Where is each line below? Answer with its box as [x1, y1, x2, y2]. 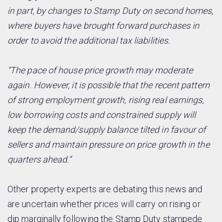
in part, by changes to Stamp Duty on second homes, [7, 5, 214, 16]
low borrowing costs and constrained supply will [7, 110, 196, 120]
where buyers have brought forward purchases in [7, 20, 200, 31]
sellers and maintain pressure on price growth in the [7, 139, 210, 150]
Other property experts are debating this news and [7, 184, 203, 195]
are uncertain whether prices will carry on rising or [7, 199, 201, 210]
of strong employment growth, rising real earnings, [7, 95, 204, 106]
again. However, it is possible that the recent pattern [7, 80, 210, 91]
